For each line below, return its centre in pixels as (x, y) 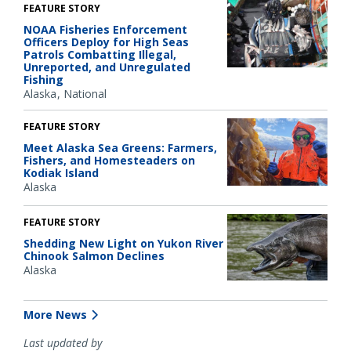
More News (55, 315)
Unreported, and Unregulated (107, 67)
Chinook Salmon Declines (94, 255)
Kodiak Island (61, 173)
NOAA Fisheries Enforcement (105, 30)
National (85, 94)
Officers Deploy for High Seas (106, 42)
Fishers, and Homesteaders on (109, 161)
